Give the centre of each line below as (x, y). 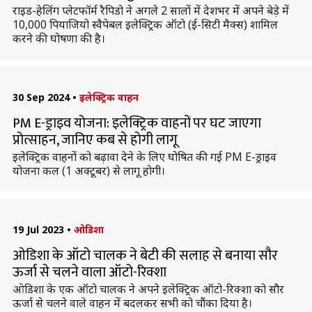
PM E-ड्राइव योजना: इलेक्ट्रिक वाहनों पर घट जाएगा (136, 123)
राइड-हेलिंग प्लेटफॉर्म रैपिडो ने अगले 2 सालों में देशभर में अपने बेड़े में (150, 10)
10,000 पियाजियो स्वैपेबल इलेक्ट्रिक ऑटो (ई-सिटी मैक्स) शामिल (145, 24)
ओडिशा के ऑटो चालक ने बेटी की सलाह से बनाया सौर (145, 256)
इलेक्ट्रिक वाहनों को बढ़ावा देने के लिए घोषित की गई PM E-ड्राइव (144, 157)
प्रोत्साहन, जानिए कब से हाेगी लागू (95, 140)
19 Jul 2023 (38, 229)
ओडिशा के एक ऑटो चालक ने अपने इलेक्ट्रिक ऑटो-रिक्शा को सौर (148, 289)
